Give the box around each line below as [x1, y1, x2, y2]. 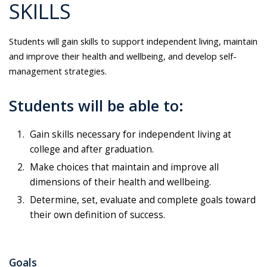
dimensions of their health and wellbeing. [30, 175, 211, 188]
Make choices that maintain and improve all [30, 160, 219, 173]
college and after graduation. [30, 142, 154, 156]
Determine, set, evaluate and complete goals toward [30, 193, 256, 206]
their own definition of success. [30, 208, 165, 221]
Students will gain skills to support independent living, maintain [9, 35, 257, 47]
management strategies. [9, 64, 107, 77]
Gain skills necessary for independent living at [30, 128, 231, 141]
